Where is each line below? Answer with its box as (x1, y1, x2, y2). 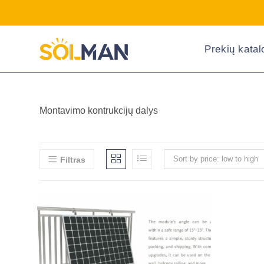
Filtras (60, 155, 86, 164)
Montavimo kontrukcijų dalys (39, 105, 159, 115)
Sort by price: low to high (173, 154, 259, 163)
